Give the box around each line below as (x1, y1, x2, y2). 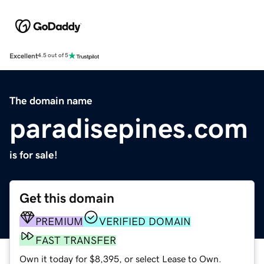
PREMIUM (35, 216, 83, 227)
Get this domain (19, 191, 114, 205)
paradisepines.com (9, 113, 248, 142)
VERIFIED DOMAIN (99, 216, 191, 227)
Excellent (9, 52, 38, 60)
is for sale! (9, 149, 58, 160)
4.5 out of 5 (38, 52, 68, 59)
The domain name (9, 95, 93, 106)
